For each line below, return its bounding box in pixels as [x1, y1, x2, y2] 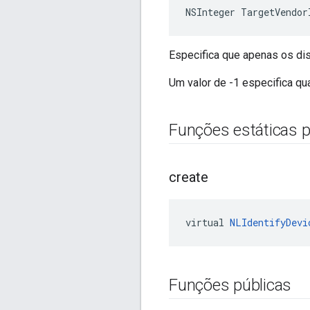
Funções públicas [169, 275, 292, 295]
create [169, 169, 208, 186]
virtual [185, 216, 230, 230]
